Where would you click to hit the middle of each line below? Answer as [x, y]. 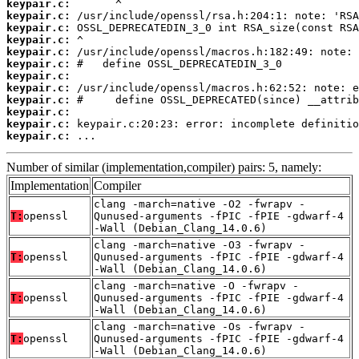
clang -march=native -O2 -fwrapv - [200, 204]
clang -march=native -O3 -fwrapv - [200, 245]
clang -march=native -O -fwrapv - [196, 286]
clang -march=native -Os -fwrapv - [200, 327]
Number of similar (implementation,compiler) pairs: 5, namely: [164, 167]
